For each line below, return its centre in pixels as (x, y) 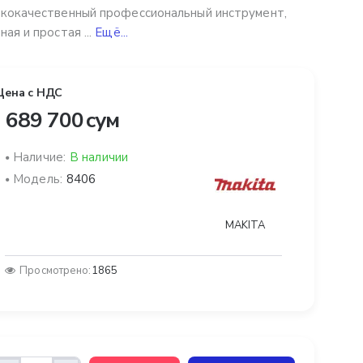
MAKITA (245, 226)
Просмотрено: (56, 271)
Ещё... (111, 33)
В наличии (99, 158)
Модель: (38, 179)
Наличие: (39, 158)
